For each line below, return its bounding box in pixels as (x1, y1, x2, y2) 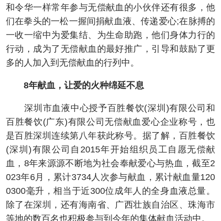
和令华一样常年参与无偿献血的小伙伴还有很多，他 (6, 2, 215, 13)
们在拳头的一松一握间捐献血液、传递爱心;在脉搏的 (6, 16, 215, 27)
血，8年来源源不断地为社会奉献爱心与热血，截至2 (6, 158, 215, 169)
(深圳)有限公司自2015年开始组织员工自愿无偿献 (6, 145, 215, 155)
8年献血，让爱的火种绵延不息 (15, 80, 144, 91)
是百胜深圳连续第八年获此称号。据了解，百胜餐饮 (6, 131, 215, 141)
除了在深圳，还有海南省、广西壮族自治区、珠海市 (6, 200, 215, 210)
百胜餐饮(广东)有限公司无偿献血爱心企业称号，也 (6, 117, 215, 127)
